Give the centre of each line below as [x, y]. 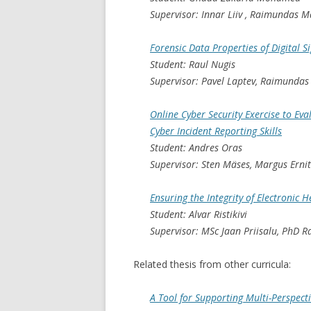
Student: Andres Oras [196, 147]
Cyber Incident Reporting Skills [216, 131]
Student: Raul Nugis [193, 64]
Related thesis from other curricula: [212, 264]
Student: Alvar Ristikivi [199, 214]
